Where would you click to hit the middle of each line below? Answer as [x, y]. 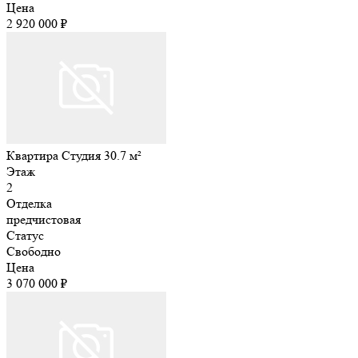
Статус [25, 235]
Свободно [34, 251]
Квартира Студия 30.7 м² [74, 155]
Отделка [29, 203]
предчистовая [44, 219]
